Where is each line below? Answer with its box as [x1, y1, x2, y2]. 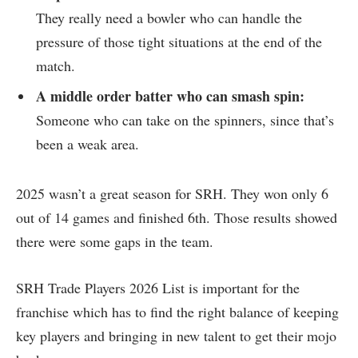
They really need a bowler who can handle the [36, 8, 302, 28]
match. [36, 56, 75, 76]
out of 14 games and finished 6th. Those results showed [16, 208, 337, 228]
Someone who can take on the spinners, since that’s [36, 110, 334, 130]
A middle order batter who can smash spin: [36, 86, 304, 107]
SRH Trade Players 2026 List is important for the [16, 278, 300, 298]
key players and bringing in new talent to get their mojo [16, 326, 336, 346]
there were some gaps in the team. [16, 232, 213, 252]
